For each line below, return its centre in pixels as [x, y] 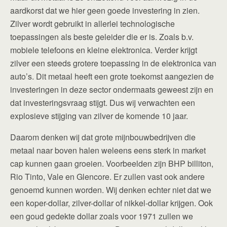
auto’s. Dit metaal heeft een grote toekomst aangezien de [112, 76]
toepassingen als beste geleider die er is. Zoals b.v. [102, 37]
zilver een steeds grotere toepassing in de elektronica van [113, 63]
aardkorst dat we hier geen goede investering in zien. [105, 10]
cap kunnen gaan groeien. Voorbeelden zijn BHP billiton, [112, 163]
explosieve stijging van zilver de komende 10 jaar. [99, 116]
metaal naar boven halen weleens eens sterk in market [108, 150]
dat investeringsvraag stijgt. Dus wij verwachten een [103, 103]
